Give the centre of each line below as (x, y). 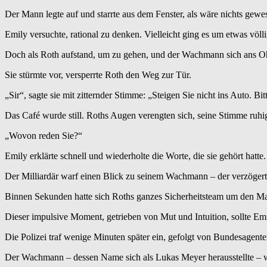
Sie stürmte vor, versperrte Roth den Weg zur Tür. (98, 75)
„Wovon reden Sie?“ (44, 136)
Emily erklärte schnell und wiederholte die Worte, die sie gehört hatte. (135, 156)
